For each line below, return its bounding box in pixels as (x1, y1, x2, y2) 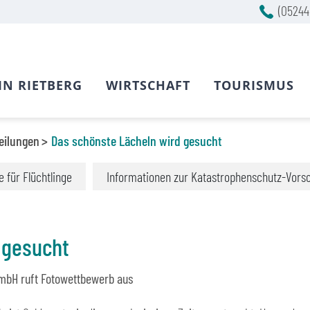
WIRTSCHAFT (106, 77, 190, 93)
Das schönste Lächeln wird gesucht (51, 132, 222, 149)
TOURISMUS (214, 77, 294, 93)
